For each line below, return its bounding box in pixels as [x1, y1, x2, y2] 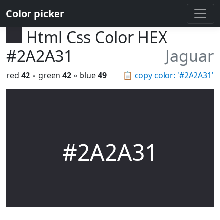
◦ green [30, 70, 62, 81]
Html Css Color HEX [26, 27, 167, 48]
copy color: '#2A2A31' [135, 70, 214, 81]
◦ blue [71, 70, 98, 81]
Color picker [6, 7, 64, 20]
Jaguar [165, 45, 214, 66]
